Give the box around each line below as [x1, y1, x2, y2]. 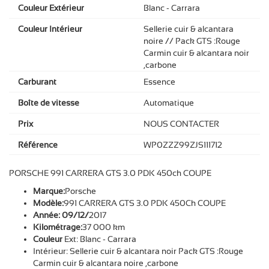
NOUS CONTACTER [144, 118, 219, 128]
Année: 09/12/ [33, 210, 89, 220]
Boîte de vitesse [18, 97, 79, 107]
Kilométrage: [33, 222, 82, 232]
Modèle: [33, 198, 64, 208]
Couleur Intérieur [18, 23, 82, 34]
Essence [144, 76, 175, 86]
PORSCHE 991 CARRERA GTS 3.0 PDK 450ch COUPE [9, 168, 211, 178]
